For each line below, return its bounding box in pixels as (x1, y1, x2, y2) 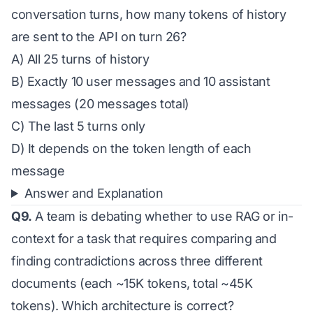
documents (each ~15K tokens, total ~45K (11, 276, 253, 291)
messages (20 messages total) (11, 96, 189, 111)
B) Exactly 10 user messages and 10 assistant (11, 74, 270, 89)
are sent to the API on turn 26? (11, 29, 187, 44)
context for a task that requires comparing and (11, 231, 277, 246)
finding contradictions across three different (11, 254, 263, 268)
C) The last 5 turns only (11, 119, 145, 133)
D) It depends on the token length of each (11, 141, 252, 156)
